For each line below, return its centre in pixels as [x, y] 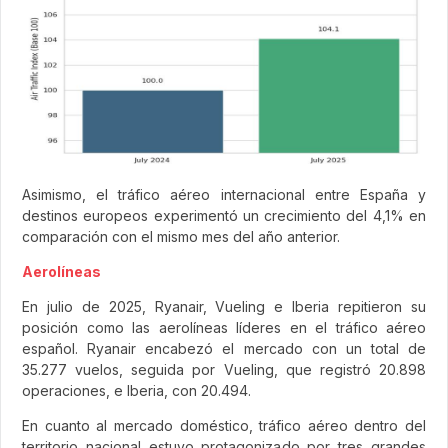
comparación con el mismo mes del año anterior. [181, 236]
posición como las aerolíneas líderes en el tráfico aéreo [224, 327]
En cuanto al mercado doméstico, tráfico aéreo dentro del [224, 425]
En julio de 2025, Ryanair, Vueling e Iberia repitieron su [224, 306]
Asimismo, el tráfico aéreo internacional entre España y [224, 194]
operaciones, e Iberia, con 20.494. [136, 390]
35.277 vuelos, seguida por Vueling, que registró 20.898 [224, 369]
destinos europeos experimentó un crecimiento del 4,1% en [224, 215]
